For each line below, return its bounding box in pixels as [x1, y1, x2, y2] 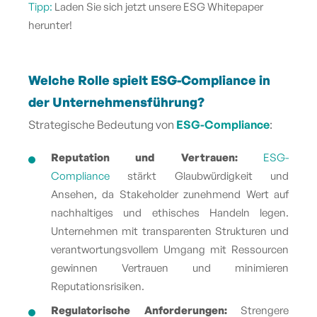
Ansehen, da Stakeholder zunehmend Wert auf [51, 187, 289, 201]
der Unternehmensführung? [28, 93, 204, 110]
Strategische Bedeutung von [28, 117, 176, 132]
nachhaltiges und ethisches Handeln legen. [51, 205, 289, 219]
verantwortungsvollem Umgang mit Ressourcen [51, 242, 289, 256]
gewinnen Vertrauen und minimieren [51, 260, 289, 275]
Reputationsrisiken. [51, 279, 144, 293]
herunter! [28, 18, 72, 32]
